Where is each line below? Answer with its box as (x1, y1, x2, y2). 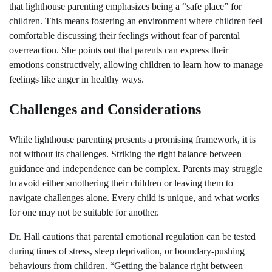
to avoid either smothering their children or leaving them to (9, 178, 233, 189)
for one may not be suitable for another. (9, 207, 159, 218)
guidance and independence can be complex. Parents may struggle (9, 163, 262, 174)
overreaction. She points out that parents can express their (9, 44, 228, 55)
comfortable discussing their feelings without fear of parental (9, 30, 240, 41)
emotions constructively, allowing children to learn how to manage (9, 59, 263, 70)
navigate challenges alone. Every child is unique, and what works (9, 192, 259, 203)
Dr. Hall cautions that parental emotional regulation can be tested (9, 231, 256, 242)
